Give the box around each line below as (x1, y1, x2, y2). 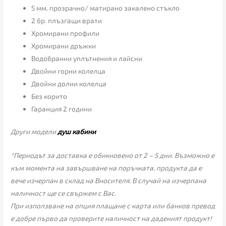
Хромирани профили (31, 28, 100, 37)
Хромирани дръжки (31, 41, 96, 50)
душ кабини (58, 127, 96, 136)
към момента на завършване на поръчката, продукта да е (11, 163, 202, 172)
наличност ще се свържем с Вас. (11, 188, 117, 197)
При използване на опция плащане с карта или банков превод (11, 201, 215, 210)
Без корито (31, 91, 68, 100)
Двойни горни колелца (31, 66, 106, 75)
